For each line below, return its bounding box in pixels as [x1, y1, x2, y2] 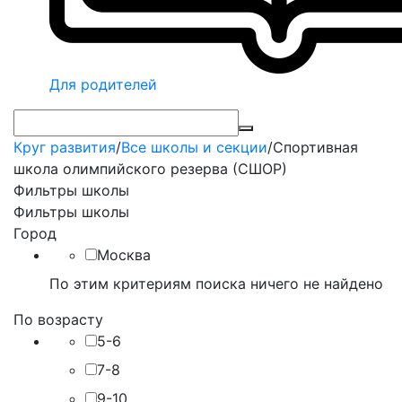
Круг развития [13, 138, 116, 156]
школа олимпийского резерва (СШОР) [13, 160, 287, 178]
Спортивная [273, 138, 358, 156]
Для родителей [49, 75, 157, 93]
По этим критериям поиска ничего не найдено [49, 275, 383, 293]
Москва [97, 246, 151, 264]
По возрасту [13, 310, 103, 328]
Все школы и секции [121, 138, 267, 156]
